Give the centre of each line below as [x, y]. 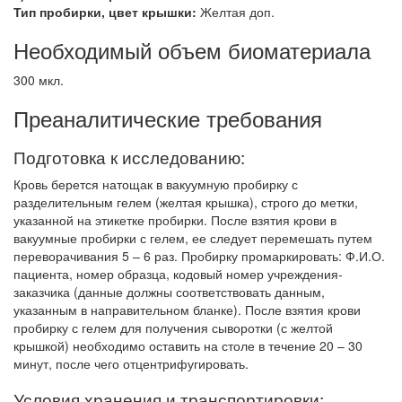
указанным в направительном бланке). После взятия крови [187, 310]
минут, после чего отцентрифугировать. [131, 363]
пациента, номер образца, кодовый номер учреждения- [178, 274]
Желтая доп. [237, 12]
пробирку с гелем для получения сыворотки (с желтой [173, 328]
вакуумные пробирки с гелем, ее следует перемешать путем [193, 238]
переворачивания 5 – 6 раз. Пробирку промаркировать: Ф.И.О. [199, 256]
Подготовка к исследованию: [129, 157]
